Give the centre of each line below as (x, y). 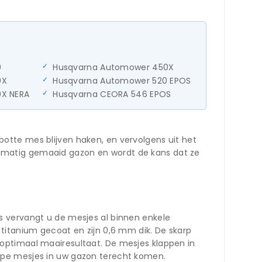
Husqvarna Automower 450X (113, 67)
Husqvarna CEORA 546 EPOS (112, 94)
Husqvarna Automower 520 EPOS (122, 80)
